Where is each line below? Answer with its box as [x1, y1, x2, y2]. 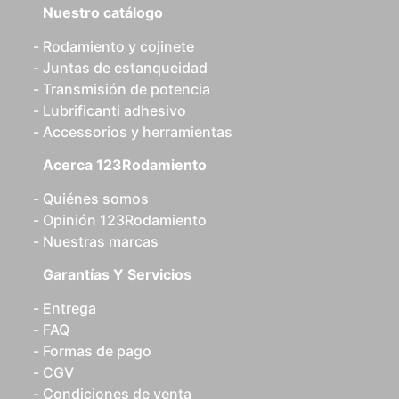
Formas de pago [43, 342, 151, 360]
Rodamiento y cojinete [43, 37, 194, 55]
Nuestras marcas [43, 232, 159, 250]
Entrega [43, 299, 96, 317]
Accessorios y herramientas [43, 123, 232, 141]
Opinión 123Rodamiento [43, 211, 207, 229]
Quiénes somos [43, 190, 149, 208]
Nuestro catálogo [43, 4, 163, 21]
